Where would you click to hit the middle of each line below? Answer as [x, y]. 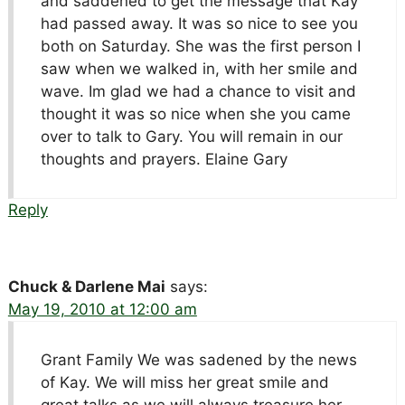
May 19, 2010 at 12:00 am [102, 309]
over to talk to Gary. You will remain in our [191, 136]
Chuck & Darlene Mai [86, 286]
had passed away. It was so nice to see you [199, 23]
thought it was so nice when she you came [195, 113]
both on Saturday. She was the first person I [200, 46]
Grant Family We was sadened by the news [198, 359]
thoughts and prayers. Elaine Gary [164, 159]
